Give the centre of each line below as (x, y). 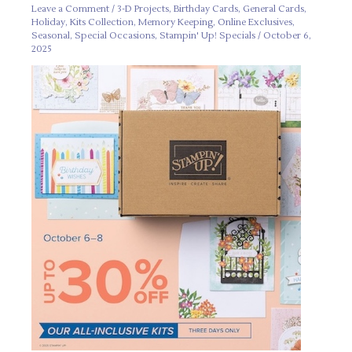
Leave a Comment (71, 9)
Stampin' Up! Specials (208, 35)
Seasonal (51, 35)
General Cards (274, 9)
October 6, (288, 35)
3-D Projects (143, 9)
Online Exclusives (255, 22)
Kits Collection (102, 22)
